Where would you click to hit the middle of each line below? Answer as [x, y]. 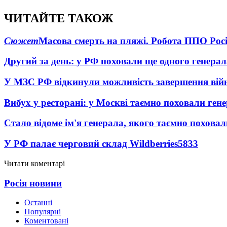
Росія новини [33, 183]
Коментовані [46, 221]
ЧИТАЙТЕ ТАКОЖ [59, 18]
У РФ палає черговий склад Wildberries [91, 144]
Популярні [43, 212]
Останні [38, 203]
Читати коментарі [34, 163]
